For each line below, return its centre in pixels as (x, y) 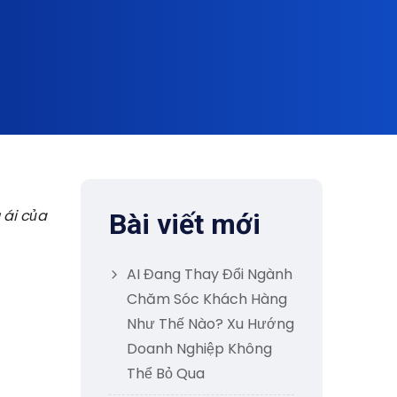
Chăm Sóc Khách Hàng (207, 299)
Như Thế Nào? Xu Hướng (210, 324)
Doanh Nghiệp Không (199, 349)
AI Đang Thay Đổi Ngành (210, 274)
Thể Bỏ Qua (166, 374)
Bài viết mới (185, 224)
